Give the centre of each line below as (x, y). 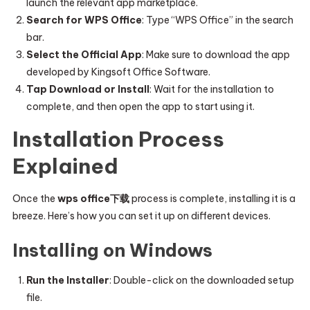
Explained (65, 166)
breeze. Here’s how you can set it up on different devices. (141, 216)
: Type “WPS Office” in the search (217, 20)
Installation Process (118, 139)
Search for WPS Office (84, 20)
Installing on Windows (112, 250)
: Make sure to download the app (216, 55)
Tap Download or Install (88, 89)
